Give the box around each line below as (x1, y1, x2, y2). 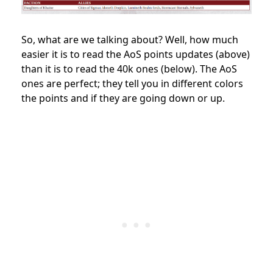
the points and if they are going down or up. (21, 91, 225, 105)
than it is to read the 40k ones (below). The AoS (21, 62, 237, 76)
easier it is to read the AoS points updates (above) (21, 48, 250, 62)
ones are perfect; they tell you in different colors (21, 77, 243, 91)
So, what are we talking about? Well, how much (21, 33, 238, 47)
